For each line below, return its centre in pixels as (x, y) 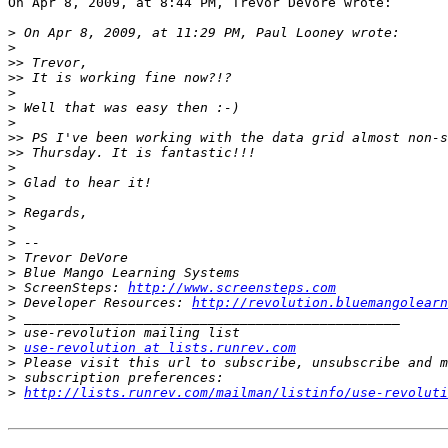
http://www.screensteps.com (232, 288)
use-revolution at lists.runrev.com (160, 348)
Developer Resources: (104, 303)
